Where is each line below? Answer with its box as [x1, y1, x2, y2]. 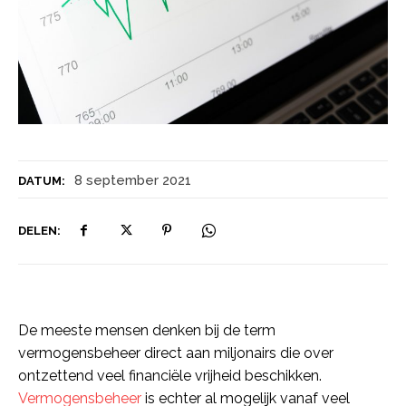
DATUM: [18, 173, 65, 188]
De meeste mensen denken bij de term [18, 322, 275, 340]
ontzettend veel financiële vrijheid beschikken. [18, 367, 322, 385]
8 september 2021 [74, 172, 191, 189]
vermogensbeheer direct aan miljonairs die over [18, 344, 333, 362]
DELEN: [18, 223, 61, 237]
